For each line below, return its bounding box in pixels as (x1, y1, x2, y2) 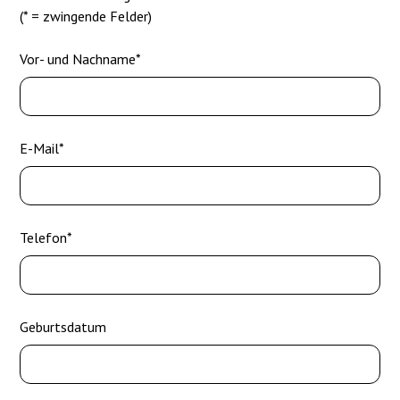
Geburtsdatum (20, 318, 107, 337)
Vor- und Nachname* (20, 50, 142, 69)
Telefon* (20, 229, 73, 247)
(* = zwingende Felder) (20, 7, 153, 26)
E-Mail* (20, 139, 65, 158)
